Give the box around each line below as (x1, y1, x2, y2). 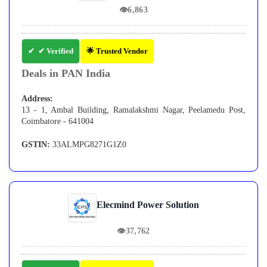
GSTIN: (21, 140, 50, 150)
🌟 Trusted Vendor (86, 46, 148, 56)
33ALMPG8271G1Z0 (50, 140, 126, 150)
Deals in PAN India (21, 67, 110, 80)
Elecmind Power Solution (97, 200, 199, 210)
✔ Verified (38, 46, 73, 56)
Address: (21, 94, 53, 104)
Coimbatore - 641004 (21, 117, 94, 126)
